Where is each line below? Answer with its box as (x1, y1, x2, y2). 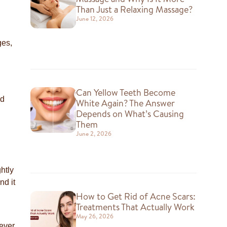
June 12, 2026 (75, 14, 113, 23)
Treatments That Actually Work (75, 200, 195, 213)
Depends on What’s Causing (75, 107, 184, 120)
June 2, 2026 (75, 129, 111, 138)
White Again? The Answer (75, 96, 175, 109)
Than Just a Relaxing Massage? (75, 3, 193, 16)
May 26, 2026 (75, 211, 113, 220)
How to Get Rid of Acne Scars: (75, 190, 196, 203)
